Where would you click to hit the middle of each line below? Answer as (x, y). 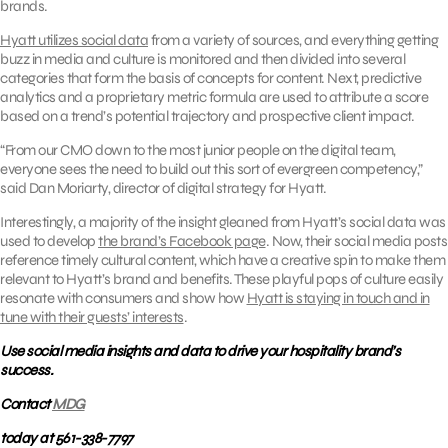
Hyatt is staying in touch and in (338, 297)
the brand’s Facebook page (182, 240)
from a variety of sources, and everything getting (293, 39)
